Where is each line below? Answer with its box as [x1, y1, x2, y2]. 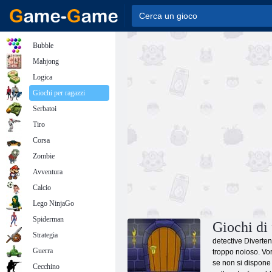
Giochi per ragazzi [33, 89, 85, 97]
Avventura [33, 168, 63, 176]
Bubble [33, 41, 53, 50]
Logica [33, 73, 52, 81]
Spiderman [33, 215, 64, 223]
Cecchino [33, 262, 59, 271]
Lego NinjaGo [33, 199, 74, 208]
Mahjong [33, 57, 59, 66]
